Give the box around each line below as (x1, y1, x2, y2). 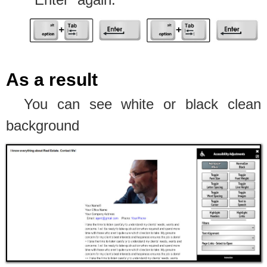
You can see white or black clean (24, 95, 261, 112)
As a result (6, 69, 98, 89)
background (6, 117, 79, 133)
